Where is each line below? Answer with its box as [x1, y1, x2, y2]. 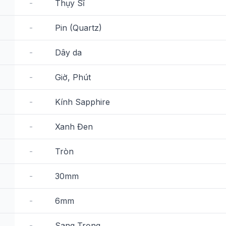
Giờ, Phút [55, 72, 91, 82]
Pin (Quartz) [55, 23, 102, 33]
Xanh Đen [55, 122, 93, 132]
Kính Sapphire [55, 97, 110, 107]
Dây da [55, 47, 82, 58]
